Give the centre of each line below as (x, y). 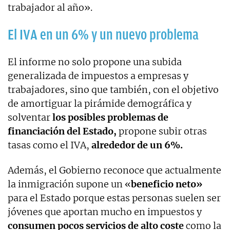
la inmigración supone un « (69, 184)
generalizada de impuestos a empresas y (98, 75)
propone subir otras (162, 131)
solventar (30, 117)
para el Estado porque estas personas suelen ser (114, 198)
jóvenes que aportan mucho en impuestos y (105, 212)
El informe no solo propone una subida (95, 62)
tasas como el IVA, (50, 145)
